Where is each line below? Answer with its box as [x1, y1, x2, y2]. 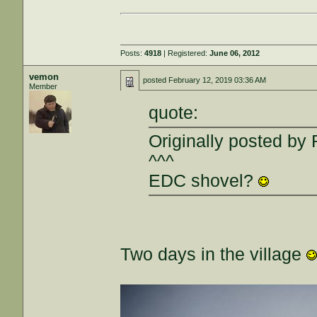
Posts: [120, 49, 145, 57]
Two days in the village [120, 244, 307, 264]
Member [29, 82, 58, 91]
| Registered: [161, 49, 210, 57]
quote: [149, 103, 199, 122]
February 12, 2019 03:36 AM [168, 76, 267, 84]
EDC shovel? [149, 171, 259, 190]
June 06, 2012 [209, 49, 260, 57]
